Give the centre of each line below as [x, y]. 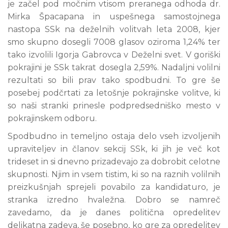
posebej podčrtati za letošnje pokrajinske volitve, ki [114, 93]
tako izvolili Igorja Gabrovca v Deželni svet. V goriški [114, 55]
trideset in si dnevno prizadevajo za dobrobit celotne [114, 162]
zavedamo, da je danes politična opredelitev [114, 212]
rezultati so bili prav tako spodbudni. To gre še [114, 80]
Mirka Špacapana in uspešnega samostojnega [114, 17]
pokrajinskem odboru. [52, 118]
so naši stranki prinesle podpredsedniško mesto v [114, 106]
